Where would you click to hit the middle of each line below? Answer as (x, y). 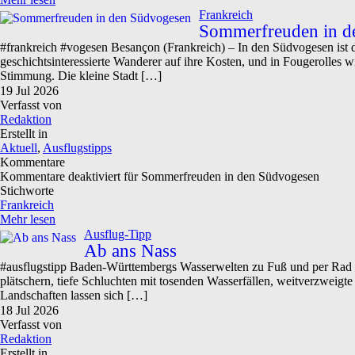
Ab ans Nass (130, 251)
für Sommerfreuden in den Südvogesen (220, 176)
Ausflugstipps (77, 148)
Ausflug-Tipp (118, 234)
